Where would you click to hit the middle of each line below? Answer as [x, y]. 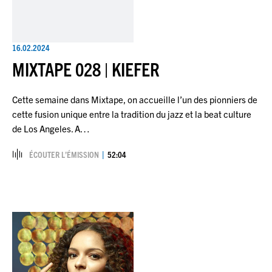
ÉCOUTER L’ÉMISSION [64, 154]
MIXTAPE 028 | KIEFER [86, 69]
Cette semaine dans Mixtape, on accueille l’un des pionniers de [135, 99]
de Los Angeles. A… [51, 128]
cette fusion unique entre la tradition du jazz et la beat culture [132, 114]
